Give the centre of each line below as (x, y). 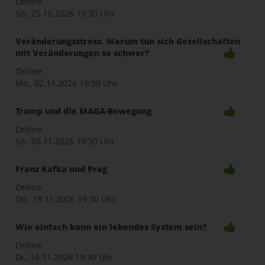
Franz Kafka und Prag (61, 169)
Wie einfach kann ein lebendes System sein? (111, 227)
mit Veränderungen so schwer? (82, 53)
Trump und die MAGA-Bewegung (83, 111)
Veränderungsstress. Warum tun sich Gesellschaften (128, 41)
